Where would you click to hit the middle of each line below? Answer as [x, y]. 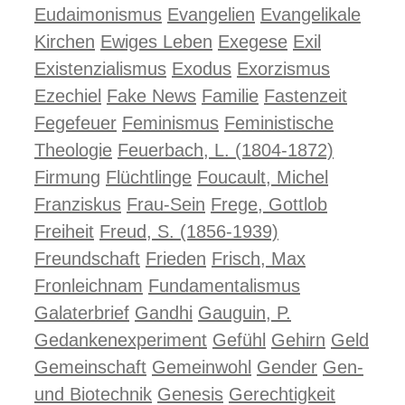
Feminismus [170, 123]
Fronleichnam [89, 286]
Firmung [67, 177]
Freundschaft [87, 259]
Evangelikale [311, 14]
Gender [287, 367]
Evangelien [211, 14]
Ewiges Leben [156, 42]
